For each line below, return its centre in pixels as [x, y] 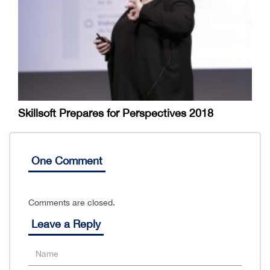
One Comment [67, 161]
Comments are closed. [72, 203]
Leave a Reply [66, 224]
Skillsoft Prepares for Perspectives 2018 [116, 113]
